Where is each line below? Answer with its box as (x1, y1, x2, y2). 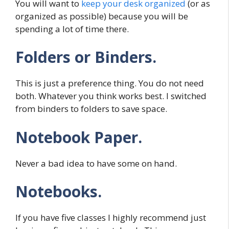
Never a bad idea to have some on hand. (15, 157, 177, 169)
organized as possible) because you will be (15, 10, 188, 22)
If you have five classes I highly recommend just (15, 212, 206, 224)
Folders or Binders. (15, 47, 156, 68)
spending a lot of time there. (15, 22, 129, 35)
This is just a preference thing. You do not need (15, 77, 204, 89)
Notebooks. (15, 181, 102, 202)
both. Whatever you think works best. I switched (15, 90, 207, 102)
